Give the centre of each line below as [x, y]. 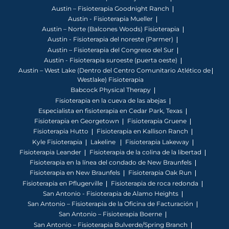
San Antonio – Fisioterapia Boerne [110, 214]
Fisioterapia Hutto [61, 131]
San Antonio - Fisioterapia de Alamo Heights [110, 193]
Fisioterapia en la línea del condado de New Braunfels [110, 163]
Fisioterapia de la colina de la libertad [145, 152]
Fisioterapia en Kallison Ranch [142, 131]
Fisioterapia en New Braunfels [75, 173]
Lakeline [104, 142]
